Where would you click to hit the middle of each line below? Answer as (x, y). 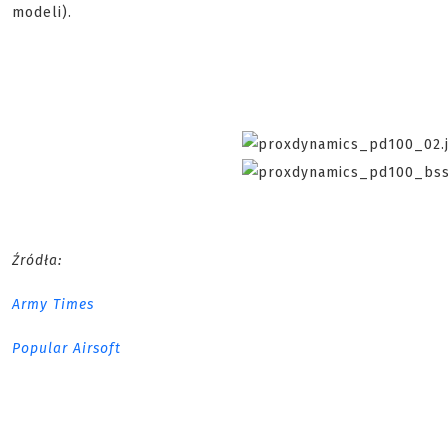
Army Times (53, 305)
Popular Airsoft (66, 349)
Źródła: (37, 261)
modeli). (42, 13)
